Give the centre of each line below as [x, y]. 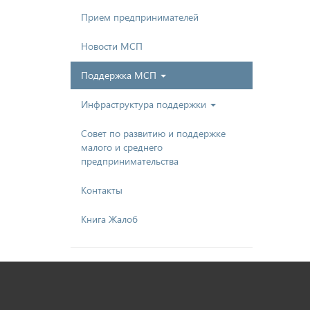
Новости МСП [112, 46]
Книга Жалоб [109, 219]
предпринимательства [130, 161]
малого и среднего [122, 147]
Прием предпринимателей [140, 17]
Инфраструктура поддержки [145, 104]
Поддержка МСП [120, 75]
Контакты [102, 190]
